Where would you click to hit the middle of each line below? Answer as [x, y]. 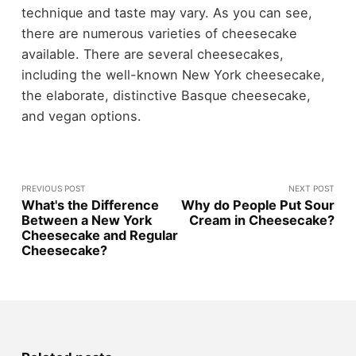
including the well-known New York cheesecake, [173, 75]
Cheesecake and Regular [99, 236]
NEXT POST [312, 188]
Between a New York [86, 221]
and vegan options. [81, 116]
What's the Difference [90, 205]
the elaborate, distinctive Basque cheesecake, [166, 96]
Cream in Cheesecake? [262, 221]
